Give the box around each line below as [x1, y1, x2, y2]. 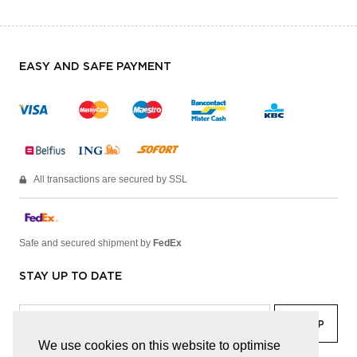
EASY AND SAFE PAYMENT [19, 61, 171, 73]
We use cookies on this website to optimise [38, 339, 280, 353]
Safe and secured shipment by [19, 237, 153, 249]
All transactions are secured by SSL [33, 173, 187, 185]
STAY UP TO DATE [19, 270, 122, 282]
